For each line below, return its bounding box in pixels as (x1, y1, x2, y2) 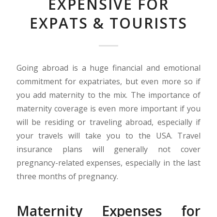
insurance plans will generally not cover (16, 143, 201, 155)
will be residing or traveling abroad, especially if (16, 116, 201, 127)
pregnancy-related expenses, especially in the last (16, 157, 201, 168)
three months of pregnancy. (16, 170, 118, 182)
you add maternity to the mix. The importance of (16, 89, 201, 100)
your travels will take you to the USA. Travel (16, 130, 201, 141)
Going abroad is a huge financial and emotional (16, 62, 201, 73)
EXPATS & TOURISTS (29, 13, 187, 33)
